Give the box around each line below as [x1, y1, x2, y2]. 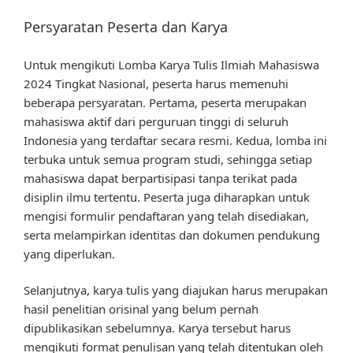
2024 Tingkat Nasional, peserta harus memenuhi [24, 75, 288, 91]
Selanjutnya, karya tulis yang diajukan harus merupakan [24, 282, 328, 299]
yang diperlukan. [24, 245, 115, 262]
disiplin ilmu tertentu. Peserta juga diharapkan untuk [24, 188, 310, 205]
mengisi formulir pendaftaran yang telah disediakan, [24, 207, 309, 224]
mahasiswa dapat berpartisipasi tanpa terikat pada [24, 169, 297, 186]
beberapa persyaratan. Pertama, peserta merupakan [24, 94, 307, 110]
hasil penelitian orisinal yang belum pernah [24, 301, 258, 318]
